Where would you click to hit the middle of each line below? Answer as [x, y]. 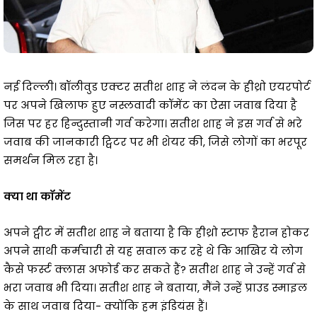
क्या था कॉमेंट [37, 196]
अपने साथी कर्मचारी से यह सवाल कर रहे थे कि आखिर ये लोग [153, 250]
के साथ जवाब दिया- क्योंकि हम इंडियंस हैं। [105, 306]
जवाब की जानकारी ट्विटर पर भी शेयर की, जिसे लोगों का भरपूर [155, 142]
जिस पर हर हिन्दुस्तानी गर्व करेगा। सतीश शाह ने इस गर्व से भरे [153, 123]
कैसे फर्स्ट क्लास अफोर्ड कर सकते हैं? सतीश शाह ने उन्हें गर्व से [155, 269]
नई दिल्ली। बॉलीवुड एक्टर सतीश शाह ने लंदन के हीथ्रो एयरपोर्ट [157, 86]
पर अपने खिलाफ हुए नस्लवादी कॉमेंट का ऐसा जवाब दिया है [150, 105]
